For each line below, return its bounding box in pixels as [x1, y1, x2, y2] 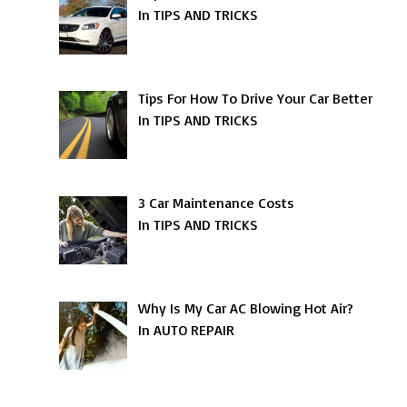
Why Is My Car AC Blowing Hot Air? [138, 299, 354, 318]
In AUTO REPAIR [138, 321, 235, 340]
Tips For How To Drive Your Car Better [138, 88, 373, 107]
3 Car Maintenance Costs [138, 194, 295, 213]
